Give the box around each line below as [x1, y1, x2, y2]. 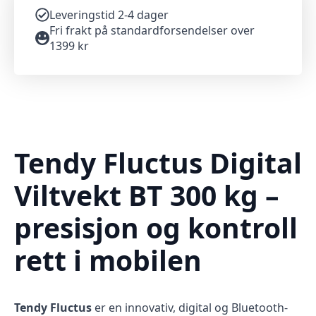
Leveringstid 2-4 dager [49, 7, 169, 23]
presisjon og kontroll [14, 209, 298, 247]
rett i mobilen [14, 241, 202, 279]
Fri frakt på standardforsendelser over [49, 23, 255, 38]
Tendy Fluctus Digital [14, 144, 302, 182]
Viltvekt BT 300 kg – [14, 176, 279, 214]
